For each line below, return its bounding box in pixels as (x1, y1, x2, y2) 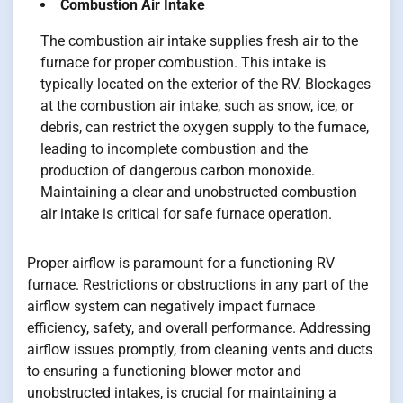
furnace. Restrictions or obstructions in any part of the (27, 276, 368, 294)
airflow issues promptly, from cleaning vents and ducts (27, 341, 372, 359)
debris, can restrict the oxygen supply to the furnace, (40, 119, 369, 137)
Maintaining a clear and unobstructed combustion (40, 184, 357, 201)
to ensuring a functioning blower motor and (27, 363, 301, 381)
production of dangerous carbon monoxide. (40, 162, 315, 180)
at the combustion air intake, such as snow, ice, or (40, 97, 354, 115)
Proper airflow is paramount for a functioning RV (27, 255, 335, 273)
